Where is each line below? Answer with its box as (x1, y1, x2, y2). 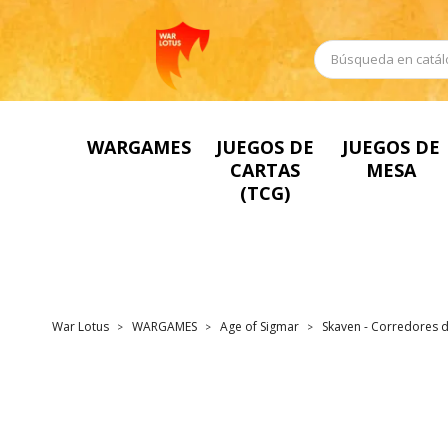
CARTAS (229, 157, 300, 182)
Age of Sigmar (220, 318, 299, 336)
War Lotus (52, 318, 109, 336)
